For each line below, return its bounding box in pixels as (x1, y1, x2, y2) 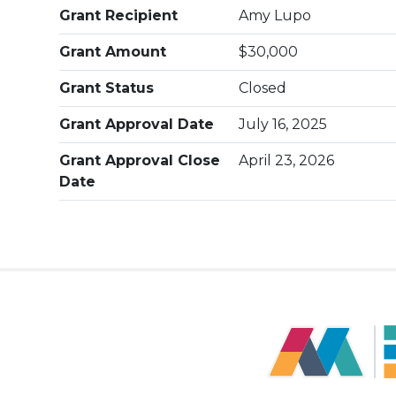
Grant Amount (59, 43, 167, 60)
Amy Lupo (239, 7, 312, 24)
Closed (239, 80, 287, 96)
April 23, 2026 (239, 152, 335, 169)
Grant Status (59, 80, 155, 96)
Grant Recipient (59, 7, 179, 24)
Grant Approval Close (59, 152, 221, 169)
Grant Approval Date (59, 116, 215, 133)
